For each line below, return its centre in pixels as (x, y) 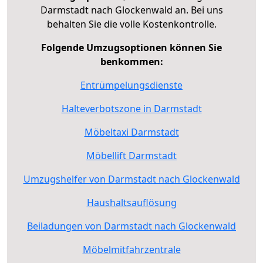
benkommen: (131, 61)
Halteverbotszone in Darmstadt (131, 108)
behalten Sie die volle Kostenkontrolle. (131, 24)
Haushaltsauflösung (131, 202)
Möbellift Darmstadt (131, 155)
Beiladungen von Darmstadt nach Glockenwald (131, 226)
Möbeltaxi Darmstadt (131, 132)
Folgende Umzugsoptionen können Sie (131, 47)
